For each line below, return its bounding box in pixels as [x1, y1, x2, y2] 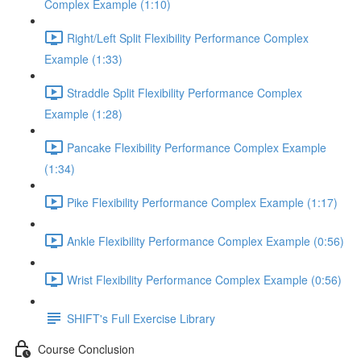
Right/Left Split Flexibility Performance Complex [67, 29, 309, 46]
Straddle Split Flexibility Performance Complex [67, 84, 302, 101]
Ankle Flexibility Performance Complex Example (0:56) [67, 232, 344, 249]
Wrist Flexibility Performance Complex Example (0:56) [67, 271, 342, 288]
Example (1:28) [44, 106, 122, 122]
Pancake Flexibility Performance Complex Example [67, 139, 326, 156]
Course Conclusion [38, 340, 135, 357]
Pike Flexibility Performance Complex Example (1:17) [67, 193, 338, 210]
